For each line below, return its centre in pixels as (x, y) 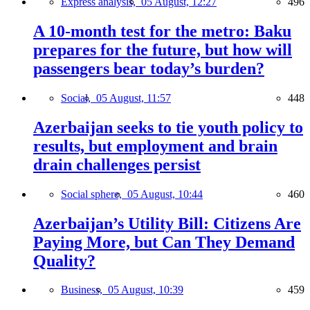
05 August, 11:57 (134, 98)
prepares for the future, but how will (163, 49)
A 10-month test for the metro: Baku (162, 31)
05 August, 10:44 (165, 194)
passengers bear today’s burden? (149, 68)
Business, (84, 290)
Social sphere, (94, 194)
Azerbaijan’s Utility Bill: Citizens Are (167, 223)
